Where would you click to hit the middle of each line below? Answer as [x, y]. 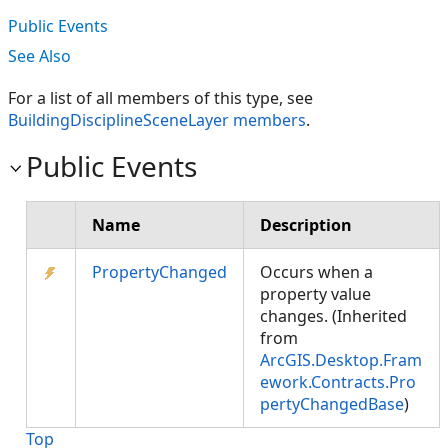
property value [315, 294]
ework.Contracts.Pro [338, 382]
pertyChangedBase [332, 404]
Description [306, 225]
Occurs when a [316, 272]
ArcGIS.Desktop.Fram [341, 360]
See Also [39, 56]
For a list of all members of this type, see [160, 98]
